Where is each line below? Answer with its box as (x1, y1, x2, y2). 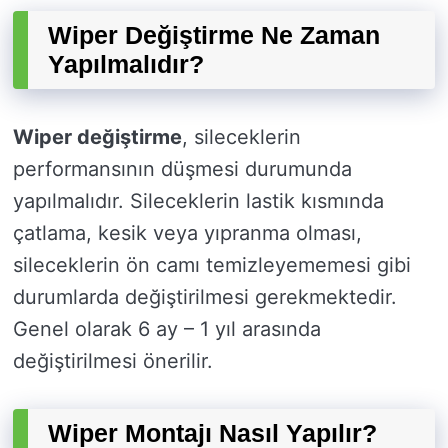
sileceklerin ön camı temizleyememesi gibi (13, 253, 411, 278)
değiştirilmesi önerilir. (13, 349, 213, 374)
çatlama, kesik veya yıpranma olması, (13, 221, 362, 246)
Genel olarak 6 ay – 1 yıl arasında (13, 317, 321, 342)
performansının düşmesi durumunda (13, 157, 352, 182)
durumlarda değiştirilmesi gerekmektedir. (13, 285, 397, 310)
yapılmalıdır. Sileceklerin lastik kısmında (13, 189, 384, 214)
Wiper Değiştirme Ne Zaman (48, 21, 380, 50)
